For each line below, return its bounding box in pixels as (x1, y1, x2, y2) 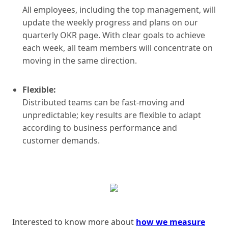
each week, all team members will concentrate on (22, 42, 213, 53)
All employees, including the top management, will (22, 4, 216, 15)
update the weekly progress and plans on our (22, 16, 198, 28)
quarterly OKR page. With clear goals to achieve (22, 29, 205, 41)
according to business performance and (22, 122, 177, 133)
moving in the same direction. (22, 54, 137, 66)
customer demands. (22, 134, 100, 146)
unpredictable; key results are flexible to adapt (22, 109, 201, 121)
